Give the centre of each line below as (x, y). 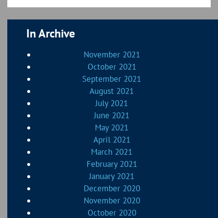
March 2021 (112, 152)
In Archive (50, 34)
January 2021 (112, 176)
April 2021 (112, 140)
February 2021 (112, 164)
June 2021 (112, 116)
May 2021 (112, 128)
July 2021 (112, 103)
